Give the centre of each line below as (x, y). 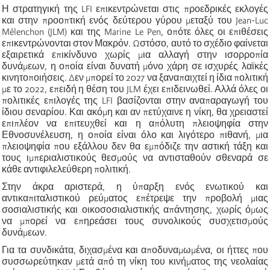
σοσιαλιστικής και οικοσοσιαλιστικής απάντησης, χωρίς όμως (135, 209)
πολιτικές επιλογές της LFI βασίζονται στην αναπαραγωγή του (135, 100)
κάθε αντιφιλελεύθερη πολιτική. (66, 169)
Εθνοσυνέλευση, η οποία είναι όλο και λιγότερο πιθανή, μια (135, 135)
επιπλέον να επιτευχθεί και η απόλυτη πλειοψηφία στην (135, 123)
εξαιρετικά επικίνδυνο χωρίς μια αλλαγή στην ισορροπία (135, 55)
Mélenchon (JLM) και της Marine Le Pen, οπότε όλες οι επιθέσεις (135, 32)
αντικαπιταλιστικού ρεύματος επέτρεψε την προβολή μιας (135, 198)
